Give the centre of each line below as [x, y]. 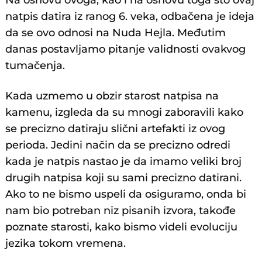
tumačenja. [35, 65]
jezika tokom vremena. [66, 243]
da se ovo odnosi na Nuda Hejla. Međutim [116, 32]
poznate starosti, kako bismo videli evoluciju [122, 227]
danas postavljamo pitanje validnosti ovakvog [126, 49]
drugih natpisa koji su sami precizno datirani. [124, 177]
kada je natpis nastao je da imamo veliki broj [124, 161]
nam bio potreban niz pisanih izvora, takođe [121, 210]
